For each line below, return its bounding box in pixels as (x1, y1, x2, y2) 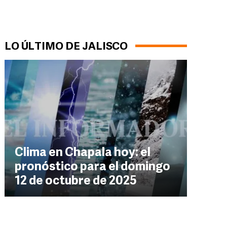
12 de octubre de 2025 (15, 175, 137, 187)
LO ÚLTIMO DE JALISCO (5, 42, 128, 52)
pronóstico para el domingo (15, 161, 170, 173)
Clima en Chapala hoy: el (15, 147, 150, 159)
